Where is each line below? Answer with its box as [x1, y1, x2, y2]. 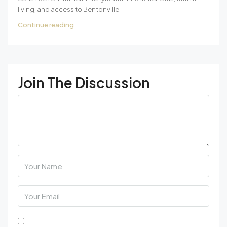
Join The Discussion [18, 73, 150, 91]
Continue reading [18, 20, 74, 29]
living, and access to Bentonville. [18, 5, 121, 13]
